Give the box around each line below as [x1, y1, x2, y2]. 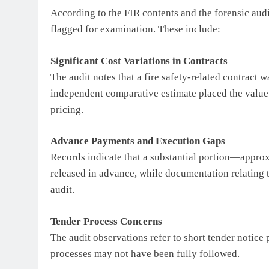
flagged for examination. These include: [50, 23, 220, 35]
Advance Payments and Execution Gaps [50, 135, 225, 147]
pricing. [50, 103, 83, 115]
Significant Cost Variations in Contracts [50, 55, 228, 67]
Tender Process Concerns [50, 215, 162, 227]
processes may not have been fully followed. [50, 247, 240, 259]
